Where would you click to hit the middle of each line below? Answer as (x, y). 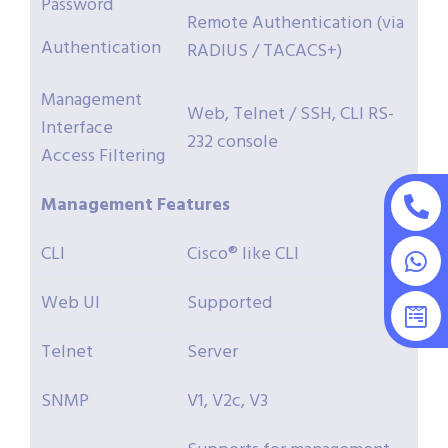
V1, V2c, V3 (227, 402)
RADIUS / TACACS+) (264, 52)
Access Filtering (103, 157)
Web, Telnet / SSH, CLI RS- (290, 115)
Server (212, 353)
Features (193, 206)
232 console (232, 143)
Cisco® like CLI (243, 255)
